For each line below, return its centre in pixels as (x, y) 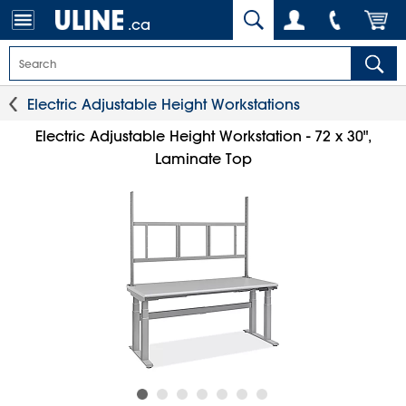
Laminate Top (203, 159)
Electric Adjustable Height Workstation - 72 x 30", (203, 136)
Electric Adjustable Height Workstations (164, 104)
